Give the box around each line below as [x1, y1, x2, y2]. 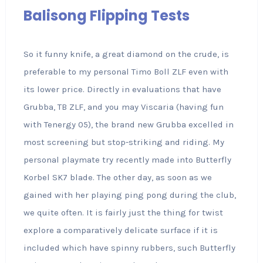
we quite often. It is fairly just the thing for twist [23, 207, 223, 218]
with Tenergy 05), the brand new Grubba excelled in [23, 119, 234, 130]
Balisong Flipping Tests [23, 6, 190, 25]
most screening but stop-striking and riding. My [23, 137, 224, 147]
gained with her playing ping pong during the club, [23, 190, 236, 200]
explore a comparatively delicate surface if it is [23, 225, 218, 235]
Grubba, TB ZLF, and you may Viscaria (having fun [23, 102, 224, 112]
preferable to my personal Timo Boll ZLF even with [23, 66, 228, 77]
